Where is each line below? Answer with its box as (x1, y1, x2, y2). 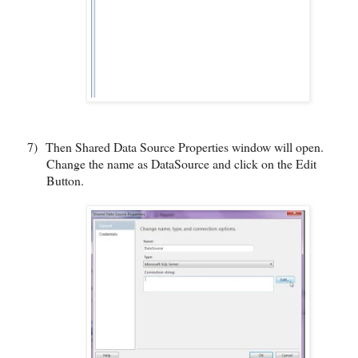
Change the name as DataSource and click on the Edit (46, 154, 316, 172)
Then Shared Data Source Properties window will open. (46, 137, 324, 155)
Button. (46, 171, 84, 189)
